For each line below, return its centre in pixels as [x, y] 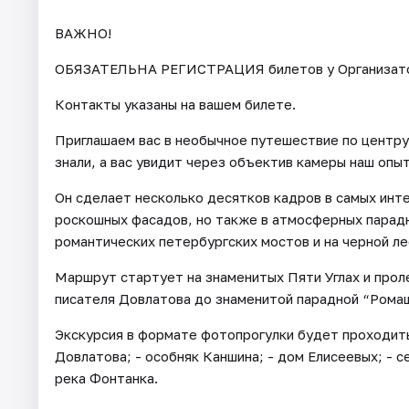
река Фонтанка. [106, 378]
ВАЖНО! [83, 32]
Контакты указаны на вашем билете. [175, 104]
